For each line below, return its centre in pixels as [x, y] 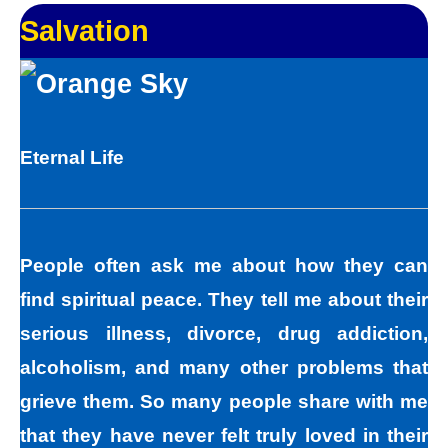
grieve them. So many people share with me [224, 402]
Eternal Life [72, 158]
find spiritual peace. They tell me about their [224, 300]
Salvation [84, 31]
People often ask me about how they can [224, 266]
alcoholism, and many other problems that [224, 368]
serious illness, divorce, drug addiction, [224, 334]
